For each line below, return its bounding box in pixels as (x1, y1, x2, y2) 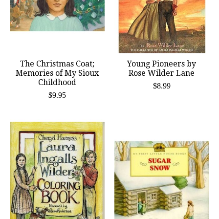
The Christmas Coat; (20, 59, 94, 69)
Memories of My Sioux (16, 68, 99, 78)
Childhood (38, 78, 76, 88)
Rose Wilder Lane (129, 68, 195, 78)
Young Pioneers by (127, 59, 197, 69)
